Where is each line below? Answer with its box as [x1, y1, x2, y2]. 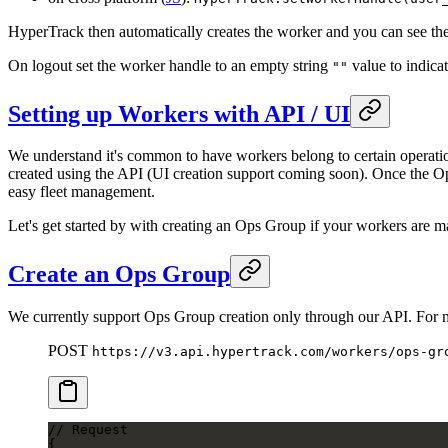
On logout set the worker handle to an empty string [8, 56, 332, 74]
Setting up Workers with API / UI [8, 100, 350, 127]
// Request [48, 422, 128, 438]
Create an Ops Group [8, 261, 230, 288]
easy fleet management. [8, 183, 155, 201]
